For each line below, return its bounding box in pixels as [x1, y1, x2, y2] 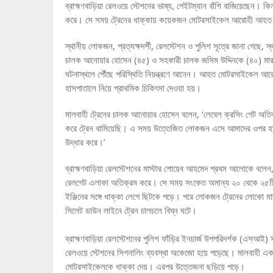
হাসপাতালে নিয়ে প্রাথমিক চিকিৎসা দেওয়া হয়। [65, 82, 201, 94]
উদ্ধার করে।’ [65, 136, 105, 149]
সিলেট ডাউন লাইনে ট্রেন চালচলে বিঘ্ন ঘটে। [65, 204, 197, 217]
